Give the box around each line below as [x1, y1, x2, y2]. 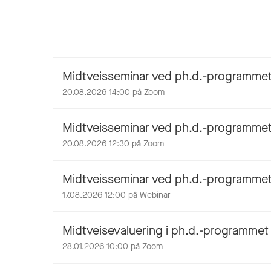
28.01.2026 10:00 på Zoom [62, 241, 163, 252]
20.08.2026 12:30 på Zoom [62, 138, 164, 149]
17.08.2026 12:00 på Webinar [62, 189, 171, 201]
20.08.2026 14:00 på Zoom [62, 87, 165, 98]
